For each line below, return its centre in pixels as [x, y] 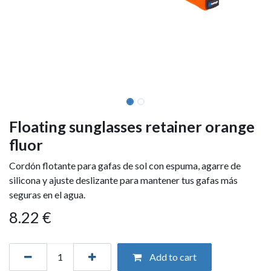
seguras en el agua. [48, 194]
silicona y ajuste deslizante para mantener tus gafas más [123, 180]
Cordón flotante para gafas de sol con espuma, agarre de [125, 165]
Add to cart [172, 256]
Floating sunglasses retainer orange [132, 126]
